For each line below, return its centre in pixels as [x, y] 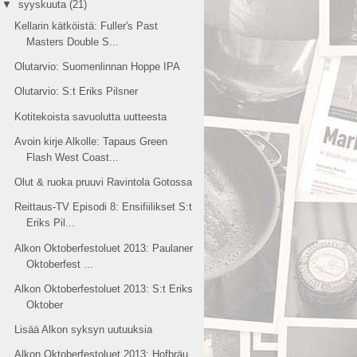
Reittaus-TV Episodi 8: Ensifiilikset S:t [104, 207]
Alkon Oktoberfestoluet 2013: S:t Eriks [104, 288]
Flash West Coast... [73, 157]
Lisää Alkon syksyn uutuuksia [84, 330]
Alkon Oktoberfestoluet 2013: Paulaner [104, 248]
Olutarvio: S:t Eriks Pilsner [76, 92]
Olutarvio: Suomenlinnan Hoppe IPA [98, 67]
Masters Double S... [73, 41]
